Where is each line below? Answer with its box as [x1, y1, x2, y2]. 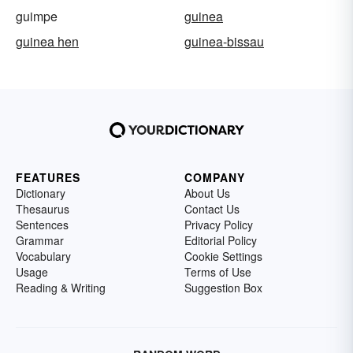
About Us [184, 185, 230, 202]
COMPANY [184, 169, 245, 186]
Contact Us [184, 201, 240, 217]
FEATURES [16, 169, 80, 186]
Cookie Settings [184, 248, 262, 265]
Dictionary [16, 185, 65, 202]
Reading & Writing [16, 280, 106, 296]
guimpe [16, 7, 58, 26]
